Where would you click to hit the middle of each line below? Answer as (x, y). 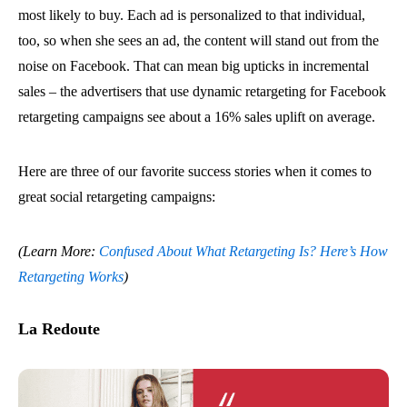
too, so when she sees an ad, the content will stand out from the (199, 40)
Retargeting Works (71, 277)
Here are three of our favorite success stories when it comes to (195, 171)
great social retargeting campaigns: (117, 197)
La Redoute (59, 329)
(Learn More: (59, 251)
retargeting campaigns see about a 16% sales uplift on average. (197, 117)
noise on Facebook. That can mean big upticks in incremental (194, 66)
